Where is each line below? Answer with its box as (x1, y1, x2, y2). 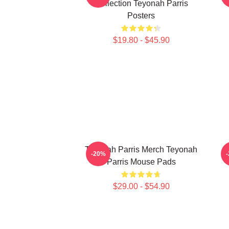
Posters (127, 11, 155, 20)
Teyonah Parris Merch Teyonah (85, 145, 197, 154)
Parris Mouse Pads (106, 157, 176, 166)
